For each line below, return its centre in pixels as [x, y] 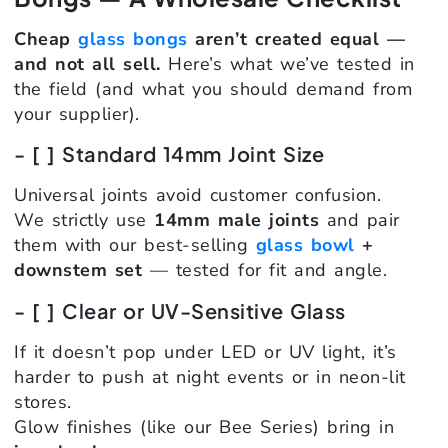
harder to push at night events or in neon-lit [210, 376]
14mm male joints [236, 220]
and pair [359, 220]
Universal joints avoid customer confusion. [197, 195]
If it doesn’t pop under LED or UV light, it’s [205, 351]
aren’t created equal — [296, 38]
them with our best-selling [135, 245]
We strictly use [84, 220]
